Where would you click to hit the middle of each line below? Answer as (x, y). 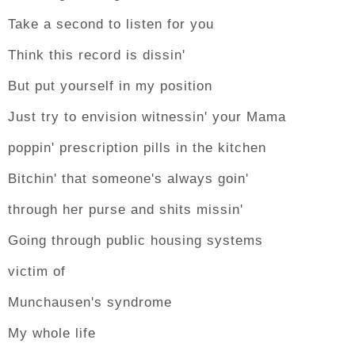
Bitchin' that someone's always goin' (128, 179)
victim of (37, 271)
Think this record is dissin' (97, 55)
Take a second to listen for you (111, 24)
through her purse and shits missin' (126, 210)
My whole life (52, 333)
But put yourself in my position (110, 86)
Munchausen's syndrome (90, 302)
